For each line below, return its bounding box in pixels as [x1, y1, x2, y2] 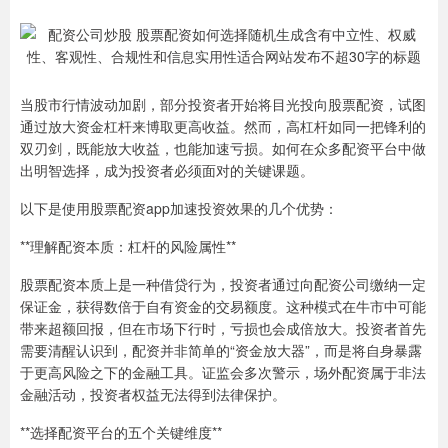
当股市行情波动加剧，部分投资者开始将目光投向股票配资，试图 [20, 94, 426, 114]
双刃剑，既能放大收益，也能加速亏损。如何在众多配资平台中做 [20, 138, 426, 158]
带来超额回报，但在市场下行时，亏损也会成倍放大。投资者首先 [20, 318, 426, 338]
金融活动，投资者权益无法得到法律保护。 [20, 384, 286, 404]
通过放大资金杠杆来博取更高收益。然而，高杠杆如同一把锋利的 [20, 116, 426, 136]
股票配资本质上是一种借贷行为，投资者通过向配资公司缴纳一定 [20, 274, 426, 294]
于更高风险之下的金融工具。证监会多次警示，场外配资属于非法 [20, 362, 426, 382]
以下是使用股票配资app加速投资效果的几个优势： [20, 198, 338, 218]
